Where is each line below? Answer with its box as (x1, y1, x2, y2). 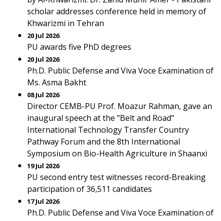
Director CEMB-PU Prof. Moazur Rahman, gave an (27, 101, 212, 111)
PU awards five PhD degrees (27, 41, 131, 52)
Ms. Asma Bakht (27, 77, 86, 88)
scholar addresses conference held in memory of (27, 6, 206, 17)
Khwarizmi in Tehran (27, 18, 104, 29)
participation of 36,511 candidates (27, 184, 152, 194)
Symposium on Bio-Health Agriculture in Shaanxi (27, 148, 207, 159)
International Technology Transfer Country (27, 124, 189, 135)
